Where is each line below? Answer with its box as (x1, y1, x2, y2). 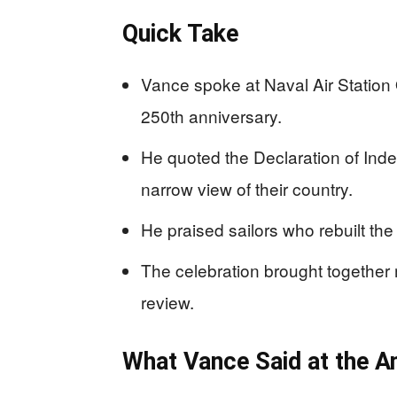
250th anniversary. (141, 104, 282, 128)
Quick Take (122, 19, 238, 48)
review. (141, 290, 194, 314)
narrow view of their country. (141, 176, 353, 200)
